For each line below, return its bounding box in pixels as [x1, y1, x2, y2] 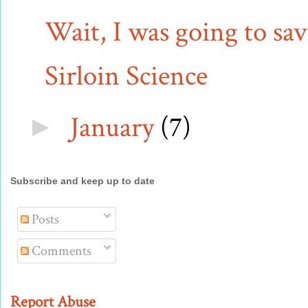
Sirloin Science [45, 57, 208, 94]
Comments [29, 242, 91, 261]
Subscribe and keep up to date [10, 175, 155, 186]
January [70, 109, 160, 146]
